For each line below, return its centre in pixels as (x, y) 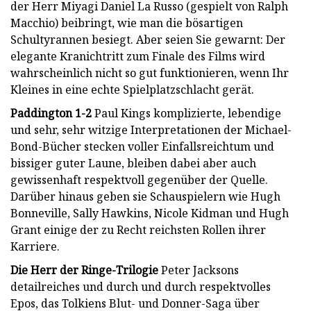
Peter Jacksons (199, 270)
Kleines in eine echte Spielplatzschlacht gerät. (132, 89)
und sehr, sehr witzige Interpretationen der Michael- (151, 129)
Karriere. (35, 246)
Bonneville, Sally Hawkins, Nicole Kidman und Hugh (150, 213)
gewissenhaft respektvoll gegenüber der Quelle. (139, 179)
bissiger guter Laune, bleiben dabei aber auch (133, 163)
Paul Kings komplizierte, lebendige (186, 113)
